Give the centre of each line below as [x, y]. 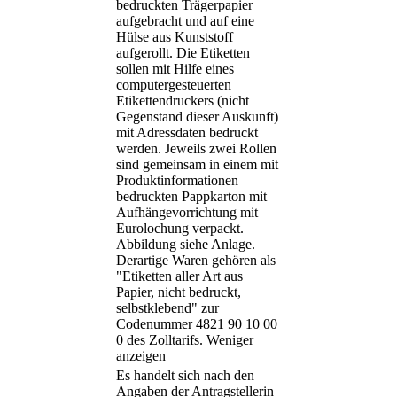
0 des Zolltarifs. [160, 340]
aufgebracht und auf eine [185, 21]
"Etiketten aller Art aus [179, 276]
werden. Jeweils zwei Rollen [196, 149]
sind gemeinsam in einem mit [197, 165]
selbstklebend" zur [167, 308]
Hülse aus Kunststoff [175, 37]
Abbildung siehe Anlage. [186, 245]
